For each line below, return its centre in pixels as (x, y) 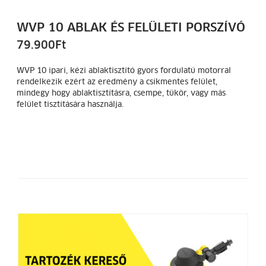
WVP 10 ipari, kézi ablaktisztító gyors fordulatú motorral (124, 71)
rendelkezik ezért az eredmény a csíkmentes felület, (117, 82)
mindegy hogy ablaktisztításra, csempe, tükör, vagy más (121, 93)
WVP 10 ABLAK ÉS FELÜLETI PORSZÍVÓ (131, 28)
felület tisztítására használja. (70, 104)
